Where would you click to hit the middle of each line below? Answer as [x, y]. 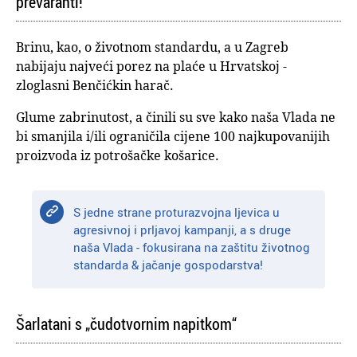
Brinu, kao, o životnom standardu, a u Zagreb [152, 47]
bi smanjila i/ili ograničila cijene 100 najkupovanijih [173, 137]
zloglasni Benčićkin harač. [95, 86]
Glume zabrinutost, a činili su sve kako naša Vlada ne [176, 118]
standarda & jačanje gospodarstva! [169, 265]
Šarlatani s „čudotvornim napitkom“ [126, 324]
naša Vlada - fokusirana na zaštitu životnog [192, 247]
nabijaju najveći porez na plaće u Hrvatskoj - [151, 67]
